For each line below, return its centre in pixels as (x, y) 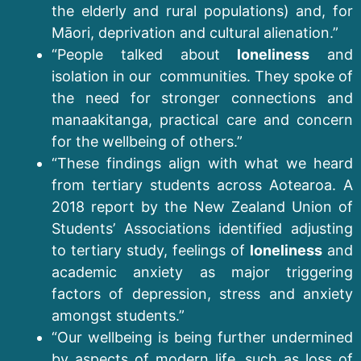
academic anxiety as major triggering (202, 272)
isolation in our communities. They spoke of (202, 76)
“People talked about (145, 54)
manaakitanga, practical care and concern (202, 119)
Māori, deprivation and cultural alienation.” (195, 32)
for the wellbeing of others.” (147, 141)
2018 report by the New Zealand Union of (202, 206)
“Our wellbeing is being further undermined (202, 337)
